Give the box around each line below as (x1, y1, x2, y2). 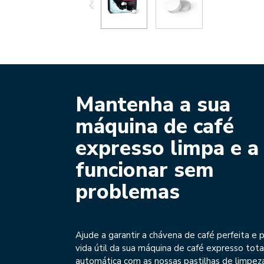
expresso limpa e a (75, 134, 259, 162)
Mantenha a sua (75, 91, 230, 118)
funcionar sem (75, 156, 214, 184)
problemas (75, 178, 180, 206)
